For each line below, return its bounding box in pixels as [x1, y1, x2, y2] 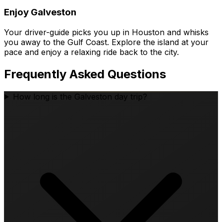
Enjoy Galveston [4, 6, 76, 18]
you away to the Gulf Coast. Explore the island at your [4, 37, 209, 47]
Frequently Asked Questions [4, 66, 166, 81]
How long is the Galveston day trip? [12, 91, 147, 102]
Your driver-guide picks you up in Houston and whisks [4, 27, 209, 37]
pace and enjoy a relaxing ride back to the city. [4, 47, 179, 57]
